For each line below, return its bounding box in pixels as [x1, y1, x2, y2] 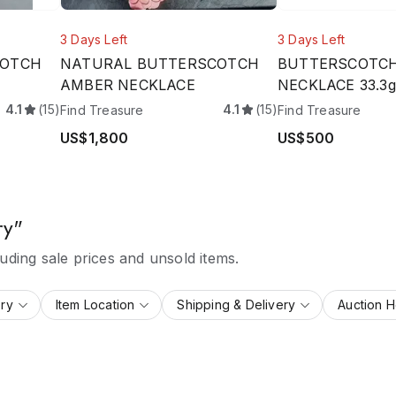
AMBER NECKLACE [60, 76, 195, 94]
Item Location [55, 297, 135, 312]
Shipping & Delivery [177, 297, 296, 312]
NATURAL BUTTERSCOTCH [60, 55, 259, 72]
